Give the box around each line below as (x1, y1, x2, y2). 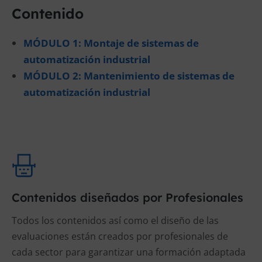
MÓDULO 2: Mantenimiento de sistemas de (23, 69, 235, 82)
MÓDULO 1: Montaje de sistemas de (23, 36, 199, 50)
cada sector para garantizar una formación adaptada (12, 246, 246, 258)
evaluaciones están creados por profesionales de (12, 230, 228, 243)
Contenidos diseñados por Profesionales (12, 190, 243, 205)
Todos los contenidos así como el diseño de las (12, 214, 219, 227)
